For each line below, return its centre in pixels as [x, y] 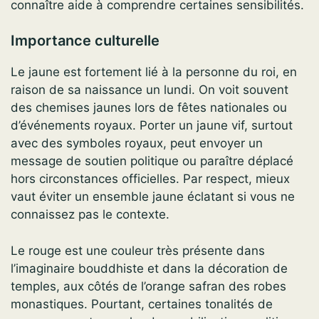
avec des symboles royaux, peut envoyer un [137, 143]
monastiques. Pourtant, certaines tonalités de [142, 304]
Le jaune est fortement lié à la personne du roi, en [154, 72]
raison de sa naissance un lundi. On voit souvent [150, 90]
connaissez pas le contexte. [90, 215]
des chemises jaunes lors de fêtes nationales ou [149, 108]
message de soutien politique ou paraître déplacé [152, 161]
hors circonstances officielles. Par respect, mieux [150, 179]
